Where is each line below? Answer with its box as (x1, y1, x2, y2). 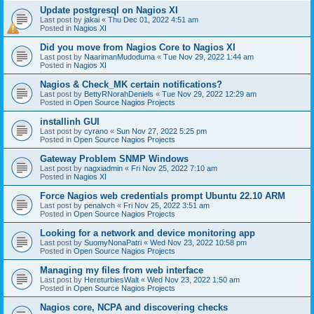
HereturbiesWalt (84, 275, 139, 284)
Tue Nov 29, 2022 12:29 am (162, 89, 257, 98)
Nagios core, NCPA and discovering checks (40, 301, 228, 313)
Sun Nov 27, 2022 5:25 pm (116, 126, 207, 135)
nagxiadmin (84, 163, 123, 172)
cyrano (84, 126, 108, 135)
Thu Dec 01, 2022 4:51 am (108, 15, 198, 24)
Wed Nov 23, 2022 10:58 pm (150, 238, 247, 247)
